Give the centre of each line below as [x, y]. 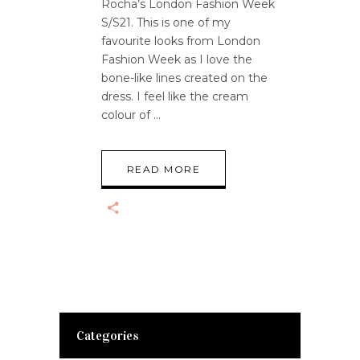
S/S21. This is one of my [166, 22]
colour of [127, 115]
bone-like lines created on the [184, 78]
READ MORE [164, 169]
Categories [108, 335]
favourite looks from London [181, 41]
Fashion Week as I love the [177, 59]
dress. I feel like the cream [175, 96]
